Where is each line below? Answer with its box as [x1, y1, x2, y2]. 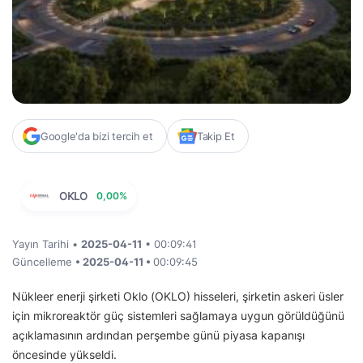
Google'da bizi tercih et [41, 129, 153, 143]
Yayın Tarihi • [12, 237, 81, 250]
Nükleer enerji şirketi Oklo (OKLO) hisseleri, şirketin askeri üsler [12, 288, 344, 303]
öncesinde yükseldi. [12, 347, 117, 361]
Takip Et [196, 129, 235, 143]
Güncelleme [12, 254, 75, 268]
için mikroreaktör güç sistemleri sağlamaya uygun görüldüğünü [12, 308, 344, 322]
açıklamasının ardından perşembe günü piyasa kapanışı [12, 327, 305, 342]
